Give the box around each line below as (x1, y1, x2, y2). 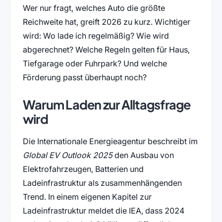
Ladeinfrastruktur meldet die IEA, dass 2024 (22, 205, 184, 216)
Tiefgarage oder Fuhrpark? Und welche (22, 58, 167, 68)
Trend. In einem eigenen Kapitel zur (22, 191, 152, 202)
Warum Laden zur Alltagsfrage (22, 96, 191, 112)
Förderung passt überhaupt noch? (22, 72, 147, 82)
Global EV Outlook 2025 (22, 150, 112, 160)
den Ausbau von (112, 150, 174, 160)
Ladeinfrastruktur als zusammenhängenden (22, 177, 182, 188)
